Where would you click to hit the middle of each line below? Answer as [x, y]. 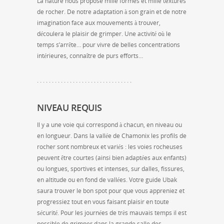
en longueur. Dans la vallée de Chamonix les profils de [112, 135]
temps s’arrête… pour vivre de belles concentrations [108, 44]
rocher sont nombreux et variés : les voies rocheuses [110, 146]
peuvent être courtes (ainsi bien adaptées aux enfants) [112, 157]
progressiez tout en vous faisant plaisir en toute [103, 201]
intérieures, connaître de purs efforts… [90, 55]
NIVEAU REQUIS [69, 107]
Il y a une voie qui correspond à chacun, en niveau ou [109, 124]
